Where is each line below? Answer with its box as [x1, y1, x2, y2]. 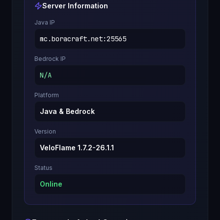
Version [34, 128, 56, 135]
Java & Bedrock [40, 107, 95, 115]
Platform [34, 91, 59, 99]
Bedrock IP [34, 55, 66, 62]
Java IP [34, 19, 55, 26]
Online [40, 180, 62, 188]
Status [34, 164, 53, 171]
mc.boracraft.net [40, 34, 103, 43]
